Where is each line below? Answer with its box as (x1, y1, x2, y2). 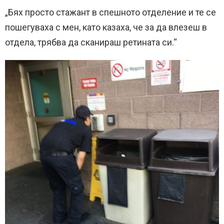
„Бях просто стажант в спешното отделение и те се (5, 7, 216, 18)
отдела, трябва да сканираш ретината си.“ (5, 37, 177, 48)
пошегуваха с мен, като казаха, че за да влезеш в (5, 22, 207, 33)
